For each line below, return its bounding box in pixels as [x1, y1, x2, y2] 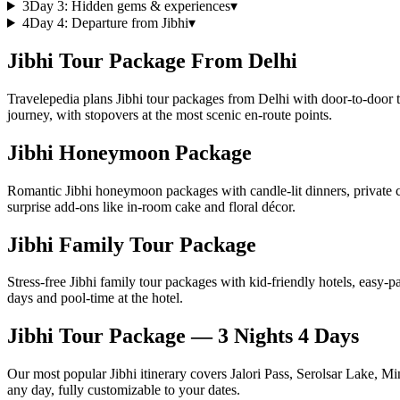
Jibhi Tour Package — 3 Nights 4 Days [7, 324, 359, 348]
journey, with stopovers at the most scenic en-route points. [7, 106, 332, 122]
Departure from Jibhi [71, 14, 188, 30]
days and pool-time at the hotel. [7, 290, 183, 306]
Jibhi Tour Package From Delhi [7, 48, 297, 72]
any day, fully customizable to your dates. [7, 382, 240, 398]
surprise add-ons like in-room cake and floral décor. [7, 198, 296, 214]
